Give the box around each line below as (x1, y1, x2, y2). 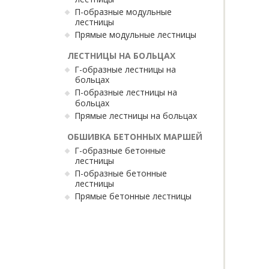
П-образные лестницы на (74, 86, 177, 98)
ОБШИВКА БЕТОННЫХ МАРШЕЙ (67, 130, 202, 142)
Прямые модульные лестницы (74, 28, 196, 40)
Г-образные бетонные (74, 144, 166, 156)
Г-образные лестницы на (74, 64, 176, 75)
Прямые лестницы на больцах (74, 109, 197, 121)
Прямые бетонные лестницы (74, 190, 192, 202)
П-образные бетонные (74, 168, 167, 179)
